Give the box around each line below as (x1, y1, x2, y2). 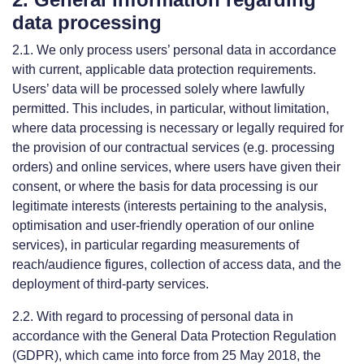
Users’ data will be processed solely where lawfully (12, 82, 305, 96)
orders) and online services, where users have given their (12, 160, 340, 174)
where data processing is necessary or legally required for (12, 121, 344, 135)
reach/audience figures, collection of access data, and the (12, 258, 341, 271)
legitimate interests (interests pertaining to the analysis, (12, 199, 327, 213)
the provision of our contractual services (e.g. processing (12, 141, 335, 154)
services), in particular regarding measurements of (12, 238, 299, 252)
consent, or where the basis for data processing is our (12, 180, 318, 193)
